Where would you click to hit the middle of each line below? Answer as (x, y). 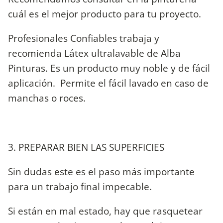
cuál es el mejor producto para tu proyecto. (105, 14)
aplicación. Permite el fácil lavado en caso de (108, 83)
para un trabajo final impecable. (80, 186)
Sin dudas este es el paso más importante (101, 171)
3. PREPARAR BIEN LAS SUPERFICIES (86, 147)
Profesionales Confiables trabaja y (84, 38)
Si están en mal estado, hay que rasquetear (105, 211)
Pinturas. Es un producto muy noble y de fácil (109, 68)
